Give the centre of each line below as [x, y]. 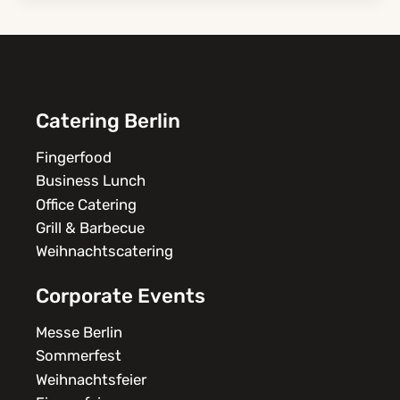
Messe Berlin [79, 332]
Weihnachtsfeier [91, 379]
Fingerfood [74, 158]
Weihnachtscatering [104, 251]
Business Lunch [91, 181]
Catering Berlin [108, 121]
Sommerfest [79, 356]
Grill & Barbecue [90, 228]
